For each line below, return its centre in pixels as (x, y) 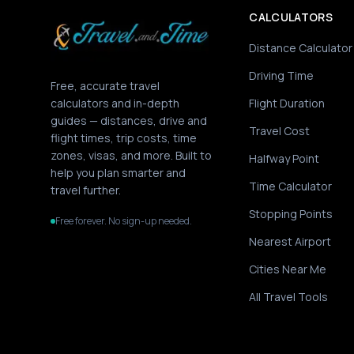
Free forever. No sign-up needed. (124, 221)
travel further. (86, 190)
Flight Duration (287, 103)
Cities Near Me (288, 269)
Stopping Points (291, 214)
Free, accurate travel (105, 86)
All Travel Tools (289, 297)
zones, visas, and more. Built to (131, 155)
